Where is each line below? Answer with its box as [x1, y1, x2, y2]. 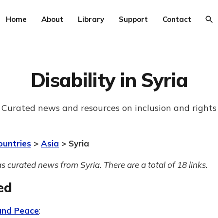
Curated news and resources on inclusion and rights [1, 102, 217, 113]
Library [77, 15, 104, 24]
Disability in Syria [30, 68, 188, 92]
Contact [162, 15, 191, 24]
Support [118, 15, 148, 24]
